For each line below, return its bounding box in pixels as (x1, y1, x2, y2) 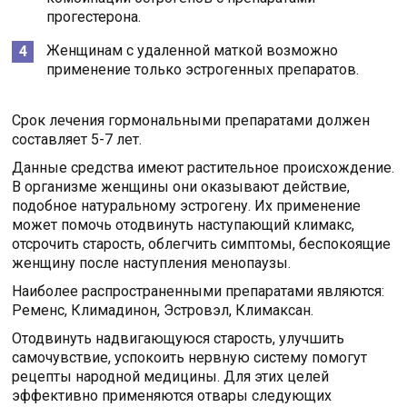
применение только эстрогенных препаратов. (46, 61, 360, 79)
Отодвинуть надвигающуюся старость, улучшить (12, 330, 345, 348)
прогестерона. (46, 8, 142, 26)
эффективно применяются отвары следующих (12, 387, 333, 405)
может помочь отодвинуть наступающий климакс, (12, 216, 355, 234)
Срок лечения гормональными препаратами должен (12, 112, 371, 130)
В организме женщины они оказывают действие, (12, 178, 351, 196)
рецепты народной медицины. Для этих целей (12, 368, 330, 386)
